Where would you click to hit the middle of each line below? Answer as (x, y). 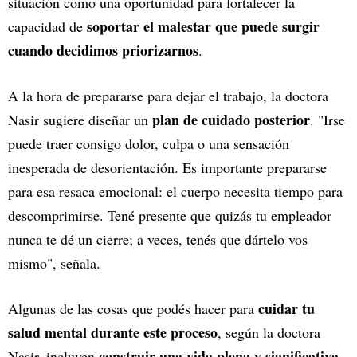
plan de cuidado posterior (231, 119)
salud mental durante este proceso (113, 332)
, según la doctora (269, 332)
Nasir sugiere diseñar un (80, 119)
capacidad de (47, 26)
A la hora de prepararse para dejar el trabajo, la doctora (168, 95)
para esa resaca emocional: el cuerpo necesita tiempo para (175, 191)
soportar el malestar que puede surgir (203, 26)
